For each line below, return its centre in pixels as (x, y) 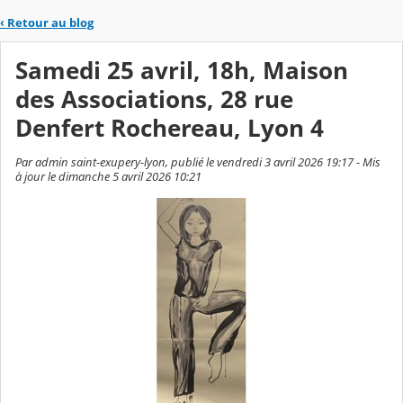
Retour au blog (50, 23)
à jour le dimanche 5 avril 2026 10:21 (108, 176)
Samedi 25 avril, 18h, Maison (182, 71)
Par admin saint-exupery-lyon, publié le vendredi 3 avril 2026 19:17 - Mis (198, 161)
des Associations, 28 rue (154, 100)
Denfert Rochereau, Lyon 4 (170, 129)
